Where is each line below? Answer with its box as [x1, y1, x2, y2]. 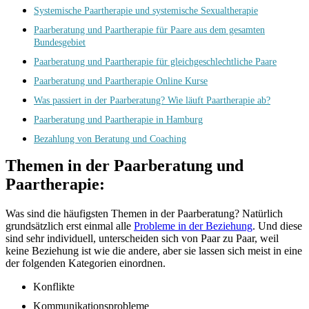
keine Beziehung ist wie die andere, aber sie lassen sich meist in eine [6, 245, 302, 257]
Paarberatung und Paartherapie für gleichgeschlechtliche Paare [34, 56, 277, 68]
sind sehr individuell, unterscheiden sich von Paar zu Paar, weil [6, 232, 279, 245]
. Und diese [252, 220, 302, 232]
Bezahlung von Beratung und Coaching [34, 133, 186, 145]
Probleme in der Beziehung [134, 220, 252, 232]
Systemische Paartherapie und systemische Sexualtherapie [34, 5, 258, 17]
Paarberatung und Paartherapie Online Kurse [34, 75, 208, 87]
